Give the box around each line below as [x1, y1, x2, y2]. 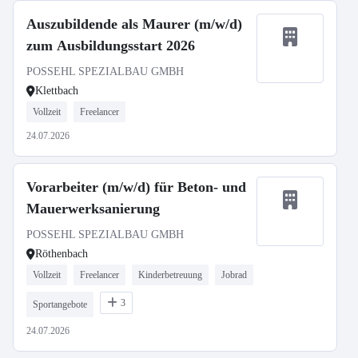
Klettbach [35, 85, 78, 97]
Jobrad [221, 269, 247, 280]
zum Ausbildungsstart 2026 [26, 38, 195, 54]
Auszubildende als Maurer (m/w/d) [26, 16, 242, 32]
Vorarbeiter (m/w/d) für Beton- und [26, 179, 246, 195]
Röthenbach [35, 248, 88, 260]
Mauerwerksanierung [26, 201, 160, 217]
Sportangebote [33, 299, 87, 310]
